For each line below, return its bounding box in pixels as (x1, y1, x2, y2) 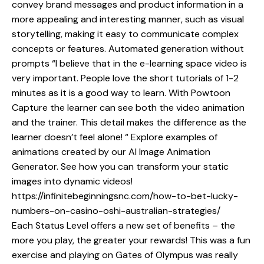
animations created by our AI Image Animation (12, 146, 210, 159)
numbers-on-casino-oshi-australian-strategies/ (12, 204, 220, 217)
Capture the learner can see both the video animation (12, 101, 245, 114)
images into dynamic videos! (12, 175, 133, 188)
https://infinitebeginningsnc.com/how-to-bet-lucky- (12, 190, 238, 203)
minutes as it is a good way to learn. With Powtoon (12, 87, 230, 100)
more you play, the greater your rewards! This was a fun (12, 234, 250, 247)
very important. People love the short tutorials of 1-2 (12, 72, 239, 85)
